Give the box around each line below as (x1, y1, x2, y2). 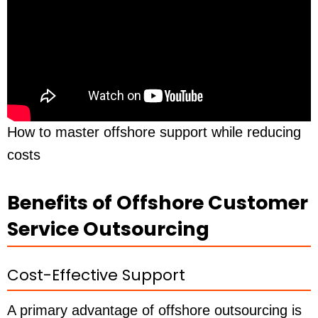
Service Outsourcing (7, 215, 209, 242)
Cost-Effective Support (7, 264, 185, 287)
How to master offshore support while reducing (7, 124, 301, 141)
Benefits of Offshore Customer (7, 189, 308, 216)
